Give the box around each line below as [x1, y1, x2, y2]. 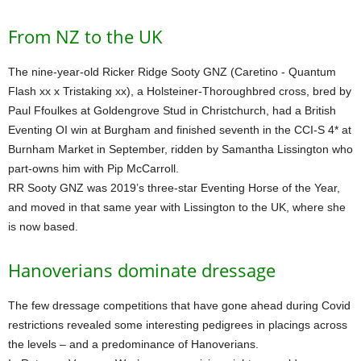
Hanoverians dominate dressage [8, 258, 276, 283]
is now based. [8, 220, 78, 234]
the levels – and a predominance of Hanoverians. [8, 338, 259, 351]
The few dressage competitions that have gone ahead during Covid [8, 299, 351, 313]
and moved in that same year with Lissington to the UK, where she [8, 201, 346, 214]
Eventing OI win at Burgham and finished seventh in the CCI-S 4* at [8, 123, 351, 137]
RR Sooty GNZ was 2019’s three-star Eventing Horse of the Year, [8, 181, 340, 195]
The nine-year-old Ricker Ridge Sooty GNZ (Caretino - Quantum [8, 65, 336, 79]
